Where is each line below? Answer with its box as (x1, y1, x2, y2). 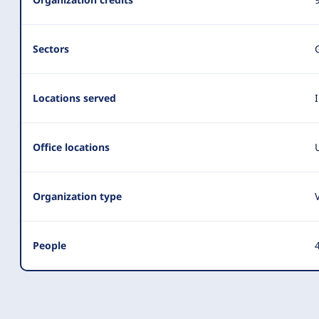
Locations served (33, 91, 116, 105)
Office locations (33, 140, 110, 154)
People (33, 239, 66, 252)
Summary (11, 8, 130, 39)
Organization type (33, 189, 122, 203)
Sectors (33, 42, 69, 56)
